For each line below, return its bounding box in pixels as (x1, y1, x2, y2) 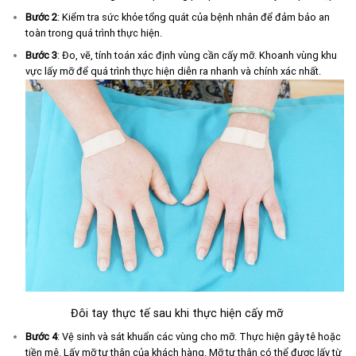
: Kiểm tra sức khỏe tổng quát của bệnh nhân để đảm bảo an (56, 11, 330, 24)
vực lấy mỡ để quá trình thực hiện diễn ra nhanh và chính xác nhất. (25, 64, 321, 77)
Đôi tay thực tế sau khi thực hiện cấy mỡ (70, 307, 286, 321)
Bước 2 (25, 11, 57, 24)
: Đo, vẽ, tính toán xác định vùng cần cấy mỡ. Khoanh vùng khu (56, 48, 337, 61)
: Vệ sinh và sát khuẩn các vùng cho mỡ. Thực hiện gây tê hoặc (56, 330, 341, 342)
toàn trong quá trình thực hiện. (25, 27, 162, 40)
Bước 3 (25, 48, 57, 61)
